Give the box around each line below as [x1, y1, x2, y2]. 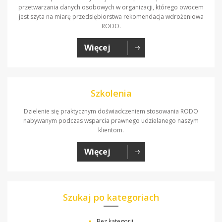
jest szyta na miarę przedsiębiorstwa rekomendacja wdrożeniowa [18, 12, 204, 21]
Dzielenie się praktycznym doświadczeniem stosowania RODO [24, 107, 198, 115]
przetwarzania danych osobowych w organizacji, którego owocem [18, 2, 204, 11]
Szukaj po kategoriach [63, 191, 159, 203]
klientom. [98, 125, 124, 134]
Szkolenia [90, 87, 132, 99]
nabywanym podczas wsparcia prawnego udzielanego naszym [23, 116, 199, 125]
